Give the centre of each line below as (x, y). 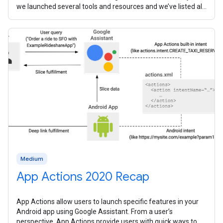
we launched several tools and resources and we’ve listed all (110, 7)
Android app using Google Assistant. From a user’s (95, 212)
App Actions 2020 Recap (83, 177)
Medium (32, 159)
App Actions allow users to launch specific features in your (108, 202)
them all (29, 17)
